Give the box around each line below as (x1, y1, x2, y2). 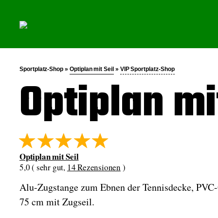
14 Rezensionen (67, 162, 121, 173)
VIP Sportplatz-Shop (120, 66, 175, 73)
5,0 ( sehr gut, (19, 162, 67, 173)
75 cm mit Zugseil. (19, 195, 94, 208)
